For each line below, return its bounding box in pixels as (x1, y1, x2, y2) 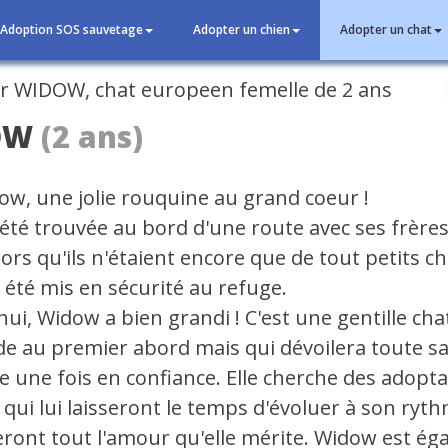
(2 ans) (41, 116, 144, 157)
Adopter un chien (193, 21, 290, 38)
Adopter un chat (340, 21, 432, 38)
